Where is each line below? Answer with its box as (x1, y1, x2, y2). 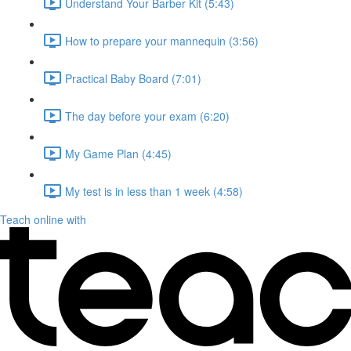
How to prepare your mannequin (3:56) (65, 32, 259, 49)
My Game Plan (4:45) (65, 145, 172, 161)
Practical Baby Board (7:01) (65, 70, 201, 86)
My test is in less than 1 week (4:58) (65, 183, 243, 199)
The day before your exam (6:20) (65, 107, 230, 124)
